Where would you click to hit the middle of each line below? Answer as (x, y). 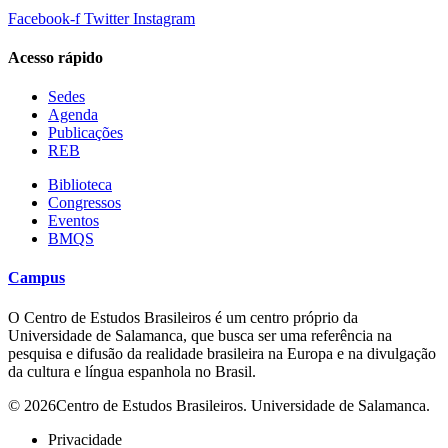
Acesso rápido (55, 57)
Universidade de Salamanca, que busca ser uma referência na (200, 335)
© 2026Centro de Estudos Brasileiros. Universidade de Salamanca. (219, 405)
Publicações (85, 133)
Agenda (73, 115)
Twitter (106, 18)
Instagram (164, 18)
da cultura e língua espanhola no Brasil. (132, 371)
